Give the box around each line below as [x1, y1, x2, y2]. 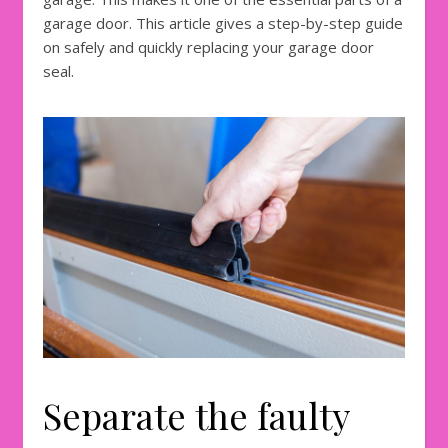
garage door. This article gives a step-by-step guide [43, 13, 403, 34]
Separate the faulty [43, 391, 349, 440]
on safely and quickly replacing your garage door [43, 37, 374, 58]
